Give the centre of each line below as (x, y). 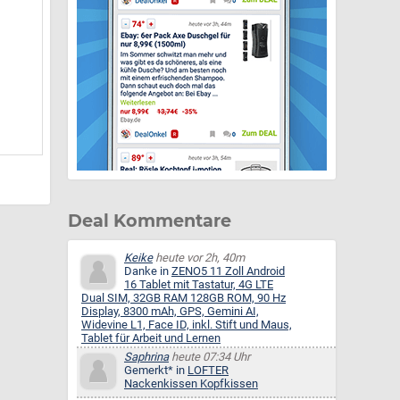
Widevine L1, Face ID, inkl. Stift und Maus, (187, 325)
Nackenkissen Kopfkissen (191, 384)
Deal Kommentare (150, 221)
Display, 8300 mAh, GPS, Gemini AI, (170, 312)
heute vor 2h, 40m (199, 258)
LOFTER (208, 371)
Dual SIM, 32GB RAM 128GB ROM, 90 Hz (183, 298)
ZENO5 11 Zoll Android (228, 271)
